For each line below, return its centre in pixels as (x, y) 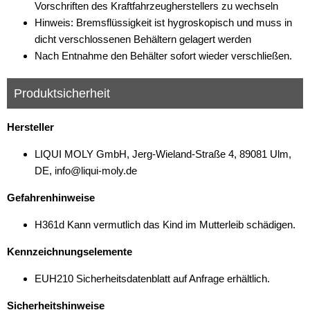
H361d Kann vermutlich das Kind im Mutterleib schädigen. (165, 225)
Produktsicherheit (62, 93)
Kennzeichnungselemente (70, 252)
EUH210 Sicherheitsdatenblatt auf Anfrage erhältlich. (152, 279)
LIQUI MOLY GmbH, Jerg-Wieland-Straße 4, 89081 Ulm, (163, 154)
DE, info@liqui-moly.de (86, 171)
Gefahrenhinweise (51, 198)
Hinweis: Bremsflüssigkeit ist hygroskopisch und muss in (163, 22)
